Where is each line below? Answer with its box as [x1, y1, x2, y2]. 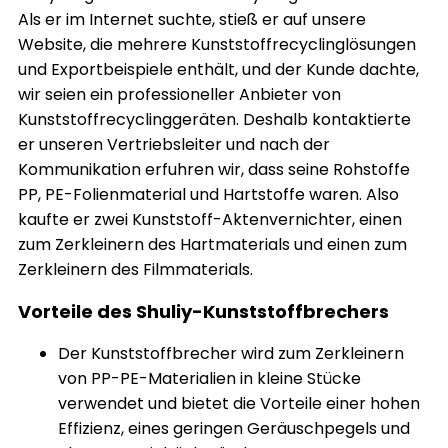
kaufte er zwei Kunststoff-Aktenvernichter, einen [18, 208, 402, 231]
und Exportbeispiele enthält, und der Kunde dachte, [18, 58, 419, 81]
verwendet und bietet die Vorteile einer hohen [58, 392, 420, 415]
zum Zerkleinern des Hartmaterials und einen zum [18, 233, 407, 256]
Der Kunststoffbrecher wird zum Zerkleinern [58, 342, 404, 365]
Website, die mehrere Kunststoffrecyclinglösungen [18, 33, 416, 56]
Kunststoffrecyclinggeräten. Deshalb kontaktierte [18, 108, 411, 131]
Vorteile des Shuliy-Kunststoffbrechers [18, 299, 389, 324]
